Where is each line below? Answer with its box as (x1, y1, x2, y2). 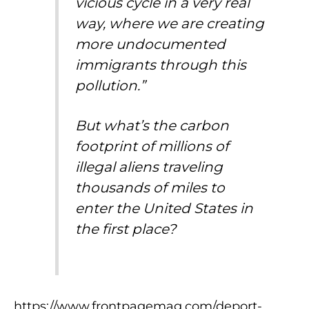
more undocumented (75, 36, 226, 53)
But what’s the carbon (75, 117, 230, 134)
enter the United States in (75, 200, 254, 217)
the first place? (75, 221, 177, 238)
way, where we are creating (75, 15, 265, 32)
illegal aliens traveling (75, 159, 223, 176)
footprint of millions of (75, 138, 230, 155)
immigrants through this (75, 57, 247, 74)
